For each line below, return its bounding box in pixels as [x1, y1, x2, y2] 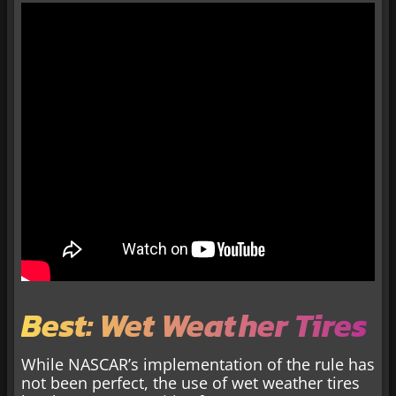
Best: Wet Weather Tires [21, 301, 368, 349]
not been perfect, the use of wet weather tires [21, 371, 360, 393]
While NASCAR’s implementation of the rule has [21, 353, 375, 375]
